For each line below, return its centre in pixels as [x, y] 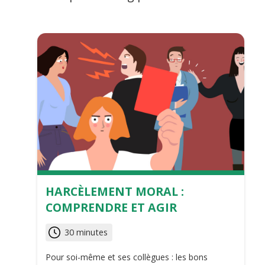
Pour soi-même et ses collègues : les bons [127, 257]
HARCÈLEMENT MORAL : [115, 191]
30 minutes [86, 232]
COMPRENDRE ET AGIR [111, 207]
